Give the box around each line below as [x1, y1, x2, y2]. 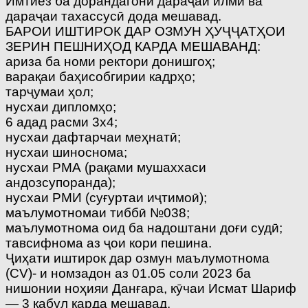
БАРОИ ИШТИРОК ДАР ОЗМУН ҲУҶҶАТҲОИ [5, 23, 285, 38]
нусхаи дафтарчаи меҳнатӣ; [5, 129, 181, 144]
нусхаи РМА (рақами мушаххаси [5, 159, 206, 175]
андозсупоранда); [5, 175, 115, 190]
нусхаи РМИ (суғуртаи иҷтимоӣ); [5, 190, 207, 205]
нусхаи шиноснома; [5, 144, 127, 159]
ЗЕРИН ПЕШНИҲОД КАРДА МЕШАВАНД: [5, 38, 261, 54]
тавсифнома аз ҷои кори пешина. [5, 235, 212, 250]
